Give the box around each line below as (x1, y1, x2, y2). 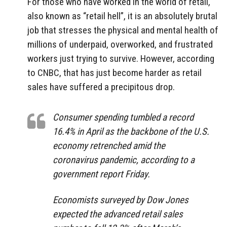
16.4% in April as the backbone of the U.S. (53, 126, 209, 138)
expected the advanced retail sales (53, 208, 183, 220)
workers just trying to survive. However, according (27, 52, 214, 64)
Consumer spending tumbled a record (53, 111, 194, 124)
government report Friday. (53, 168, 150, 180)
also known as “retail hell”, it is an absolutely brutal (27, 10, 217, 22)
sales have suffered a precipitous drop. (27, 81, 175, 93)
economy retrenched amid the (53, 140, 165, 152)
